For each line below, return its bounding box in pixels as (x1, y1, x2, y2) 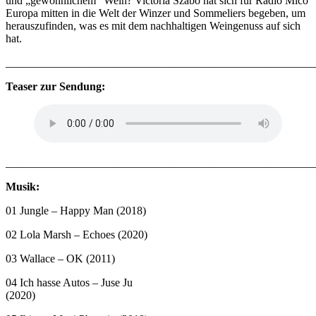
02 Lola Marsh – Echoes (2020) (6, 229, 147, 241)
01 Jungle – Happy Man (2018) (6, 205, 146, 217)
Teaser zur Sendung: (6, 80, 105, 93)
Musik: (6, 181, 39, 193)
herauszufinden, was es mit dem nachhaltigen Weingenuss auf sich (6, 20, 300, 32)
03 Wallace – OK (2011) (6, 253, 115, 265)
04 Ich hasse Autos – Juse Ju (6, 276, 133, 289)
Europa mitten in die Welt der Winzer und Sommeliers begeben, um (6, 7, 305, 20)
